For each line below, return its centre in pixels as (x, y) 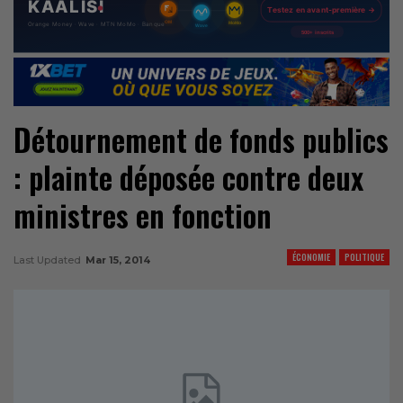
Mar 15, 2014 (118, 260)
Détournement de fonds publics (201, 139)
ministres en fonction (143, 215)
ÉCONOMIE (311, 256)
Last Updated (49, 260)
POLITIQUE (364, 256)
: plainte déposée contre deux (188, 177)
